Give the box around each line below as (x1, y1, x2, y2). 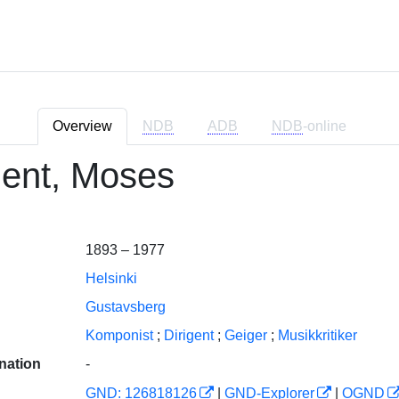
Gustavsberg (85, 299, 166, 314)
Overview (53, 118, 112, 134)
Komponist (85, 328, 153, 343)
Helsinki (85, 271, 137, 286)
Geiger (224, 328, 267, 343)
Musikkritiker (277, 328, 357, 343)
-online (303, 118, 346, 134)
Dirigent (163, 328, 214, 343)
